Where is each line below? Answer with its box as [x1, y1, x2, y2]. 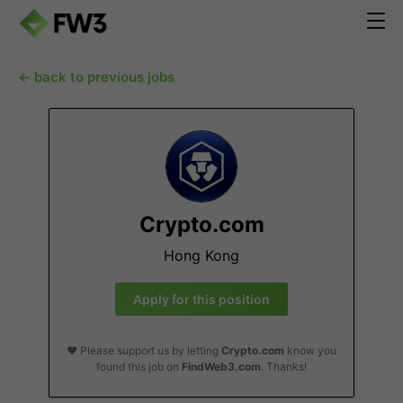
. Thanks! [261, 360, 307, 373]
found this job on [96, 360, 182, 373]
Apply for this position [133, 291, 270, 307]
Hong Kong [164, 246, 239, 264]
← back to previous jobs [18, 68, 175, 85]
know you [284, 344, 336, 357]
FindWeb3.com [182, 360, 261, 373]
